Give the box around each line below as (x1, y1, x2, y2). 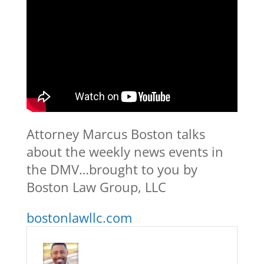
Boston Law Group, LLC (26, 177, 166, 196)
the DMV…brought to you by (26, 160, 197, 178)
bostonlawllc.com (26, 208, 132, 226)
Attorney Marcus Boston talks (26, 124, 205, 143)
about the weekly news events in (26, 142, 223, 160)
